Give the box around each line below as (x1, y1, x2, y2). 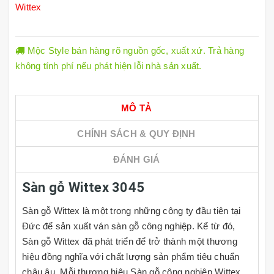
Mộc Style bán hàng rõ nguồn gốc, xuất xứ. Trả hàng (24, 45, 244, 56)
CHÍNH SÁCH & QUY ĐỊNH (77, 128, 196, 139)
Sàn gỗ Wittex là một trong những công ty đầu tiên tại (22, 206, 241, 216)
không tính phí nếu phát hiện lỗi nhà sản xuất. (15, 61, 202, 71)
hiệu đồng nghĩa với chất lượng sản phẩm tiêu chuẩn (22, 251, 240, 262)
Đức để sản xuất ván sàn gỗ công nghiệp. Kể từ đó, (22, 221, 235, 231)
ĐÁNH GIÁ (113, 154, 160, 165)
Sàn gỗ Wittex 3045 (22, 180, 144, 195)
